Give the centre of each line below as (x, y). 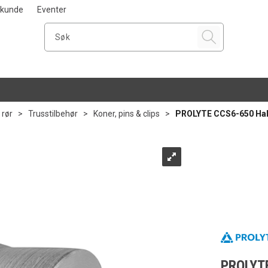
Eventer (52, 10)
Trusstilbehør (53, 114)
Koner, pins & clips (127, 114)
